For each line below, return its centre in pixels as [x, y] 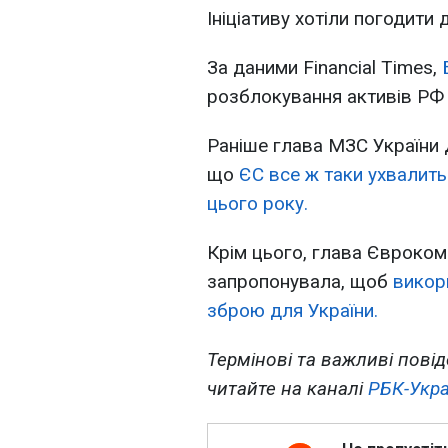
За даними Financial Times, [324, 68]
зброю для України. [292, 311]
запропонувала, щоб [300, 282]
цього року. [257, 204]
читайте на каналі [287, 389]
